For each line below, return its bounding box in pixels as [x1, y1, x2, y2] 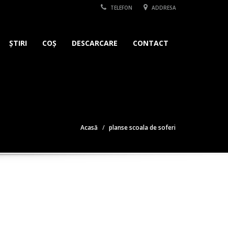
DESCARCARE [72, 38, 118, 48]
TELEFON [109, 4, 132, 11]
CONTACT [133, 38, 168, 48]
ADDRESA [150, 4, 176, 11]
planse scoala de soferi [109, 123, 176, 132]
